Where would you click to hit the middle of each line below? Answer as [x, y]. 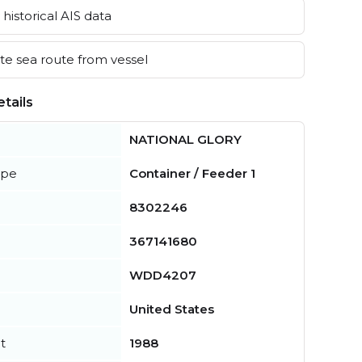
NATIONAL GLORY [185, 139]
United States [172, 309]
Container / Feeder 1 [192, 173]
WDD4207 [163, 275]
